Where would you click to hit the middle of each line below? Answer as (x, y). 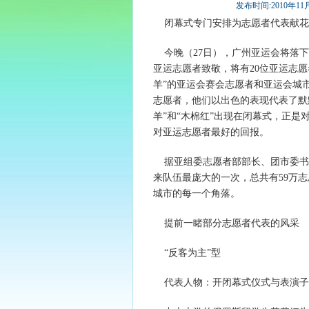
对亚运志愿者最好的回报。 (211, 132)
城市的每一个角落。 (197, 193)
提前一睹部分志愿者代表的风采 (226, 223)
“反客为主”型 (187, 253)
